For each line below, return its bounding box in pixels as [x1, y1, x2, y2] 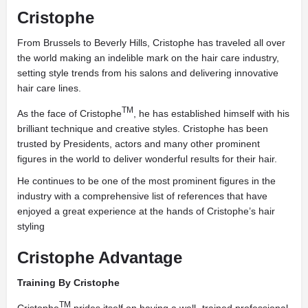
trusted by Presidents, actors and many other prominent [17, 137, 260, 149]
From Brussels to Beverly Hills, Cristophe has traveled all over [17, 37, 285, 48]
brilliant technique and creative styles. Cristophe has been [17, 122, 268, 134]
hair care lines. [17, 82, 81, 93]
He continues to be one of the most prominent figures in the [17, 175, 276, 186]
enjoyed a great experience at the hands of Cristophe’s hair [17, 205, 275, 217]
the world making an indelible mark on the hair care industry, [17, 52, 279, 63]
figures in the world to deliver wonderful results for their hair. [17, 153, 277, 164]
